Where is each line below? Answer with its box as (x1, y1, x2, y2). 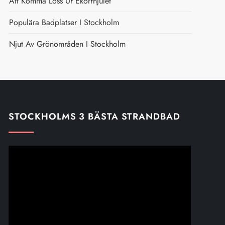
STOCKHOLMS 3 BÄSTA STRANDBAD (9, 110, 180, 123)
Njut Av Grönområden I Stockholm (9, 38, 126, 50)
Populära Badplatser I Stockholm (9, 17, 119, 28)
